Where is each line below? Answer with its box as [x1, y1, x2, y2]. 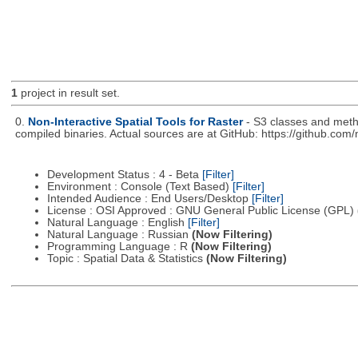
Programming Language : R [46, 241, 191, 253]
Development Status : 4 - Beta [46, 169, 202, 181]
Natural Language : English [46, 217, 188, 229]
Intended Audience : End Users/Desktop [46, 193, 252, 205]
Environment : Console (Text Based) [46, 181, 233, 193]
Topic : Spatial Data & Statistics [46, 253, 206, 265]
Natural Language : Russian [46, 229, 192, 241]
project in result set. [17, 87, 120, 100]
